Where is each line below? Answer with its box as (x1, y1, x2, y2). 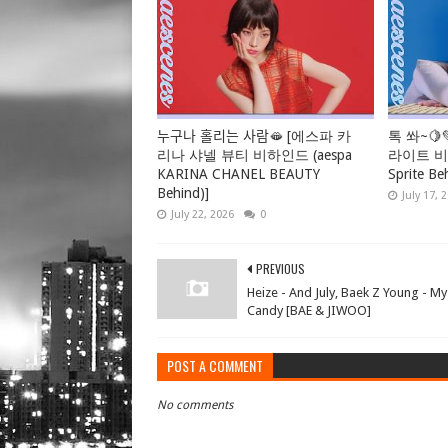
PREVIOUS (256, 259, 305, 277)
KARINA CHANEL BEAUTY (157, 165, 320, 182)
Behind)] (157, 184, 209, 201)
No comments (157, 397, 233, 412)
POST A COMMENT (167, 354, 263, 376)
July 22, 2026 (171, 207, 234, 221)
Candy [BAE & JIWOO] (247, 302, 371, 318)
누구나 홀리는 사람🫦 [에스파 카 (157, 127, 351, 144)
